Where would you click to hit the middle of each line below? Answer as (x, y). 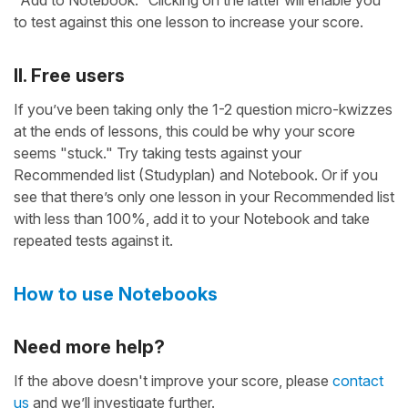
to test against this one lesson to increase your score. (189, 22)
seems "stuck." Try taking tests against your (158, 153)
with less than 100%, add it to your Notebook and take (192, 219)
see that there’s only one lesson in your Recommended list (204, 197)
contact (358, 381)
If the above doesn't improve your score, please (173, 381)
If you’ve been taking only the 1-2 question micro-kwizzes (203, 110)
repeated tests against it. (93, 241)
